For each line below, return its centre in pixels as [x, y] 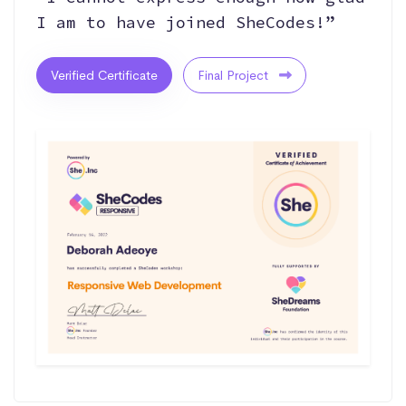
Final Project [235, 75]
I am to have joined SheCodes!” [186, 22]
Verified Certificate [104, 75]
